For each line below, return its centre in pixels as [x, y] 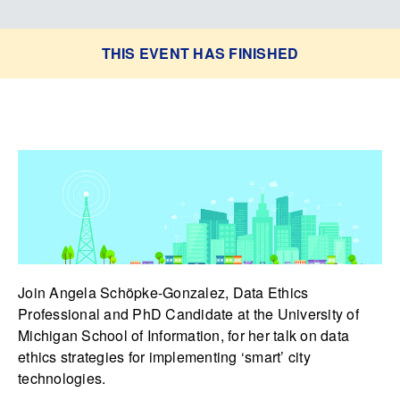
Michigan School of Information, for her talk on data [183, 336]
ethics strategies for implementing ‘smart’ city [164, 357]
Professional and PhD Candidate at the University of [188, 314]
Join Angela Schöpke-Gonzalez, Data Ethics [163, 293]
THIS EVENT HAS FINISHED [200, 53]
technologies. [62, 379]
